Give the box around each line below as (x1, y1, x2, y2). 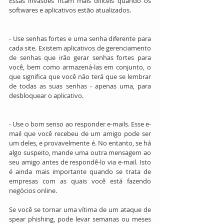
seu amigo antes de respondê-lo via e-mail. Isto (9, 157, 151, 167)
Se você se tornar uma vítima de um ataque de (9, 205, 151, 214)
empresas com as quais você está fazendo (9, 176, 151, 186)
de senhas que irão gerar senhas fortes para (9, 53, 151, 62)
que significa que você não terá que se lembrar (9, 72, 151, 81)
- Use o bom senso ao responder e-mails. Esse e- (9, 119, 151, 129)
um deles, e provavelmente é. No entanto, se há (9, 138, 151, 148)
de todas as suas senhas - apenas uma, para (9, 81, 151, 91)
